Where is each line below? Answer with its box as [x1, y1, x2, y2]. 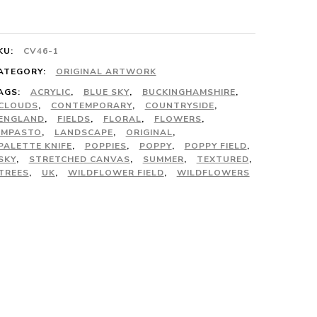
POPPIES [84, 140, 127, 151]
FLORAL [103, 113, 142, 125]
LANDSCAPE [54, 127, 113, 138]
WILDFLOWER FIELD [67, 167, 164, 178]
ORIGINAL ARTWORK [55, 66, 156, 77]
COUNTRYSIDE [144, 100, 214, 111]
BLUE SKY [83, 86, 129, 98]
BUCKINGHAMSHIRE [142, 86, 236, 98]
